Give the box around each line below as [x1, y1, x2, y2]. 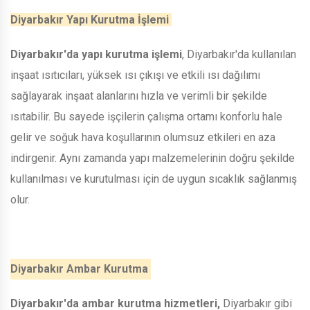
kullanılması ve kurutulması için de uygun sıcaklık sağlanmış [10, 172, 297, 185]
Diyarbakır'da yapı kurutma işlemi [10, 47, 182, 61]
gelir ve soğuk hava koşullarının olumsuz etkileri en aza [10, 130, 275, 144]
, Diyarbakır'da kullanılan [182, 47, 296, 61]
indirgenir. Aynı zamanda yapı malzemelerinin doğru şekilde [10, 151, 295, 165]
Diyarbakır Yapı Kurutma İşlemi [10, 12, 172, 26]
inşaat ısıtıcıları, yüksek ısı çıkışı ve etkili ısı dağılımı [10, 68, 260, 82]
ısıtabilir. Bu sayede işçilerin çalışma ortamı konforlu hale [10, 109, 282, 123]
